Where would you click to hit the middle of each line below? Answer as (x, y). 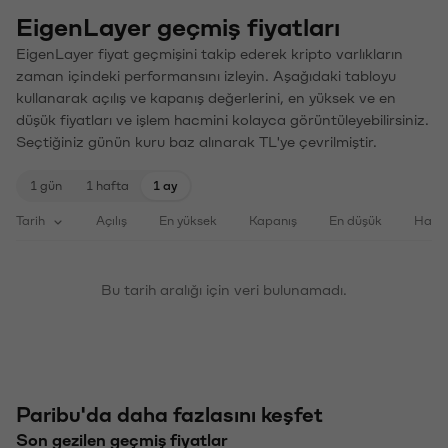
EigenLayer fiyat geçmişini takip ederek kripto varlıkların (209, 52)
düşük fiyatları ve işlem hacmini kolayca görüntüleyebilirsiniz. (222, 118)
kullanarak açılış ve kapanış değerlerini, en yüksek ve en (206, 96)
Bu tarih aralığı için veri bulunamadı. (224, 288)
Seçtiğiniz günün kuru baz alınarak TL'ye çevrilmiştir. (196, 140)
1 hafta (107, 184)
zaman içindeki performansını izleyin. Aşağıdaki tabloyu (206, 74)
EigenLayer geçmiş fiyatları (178, 26)
